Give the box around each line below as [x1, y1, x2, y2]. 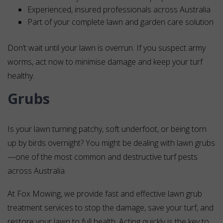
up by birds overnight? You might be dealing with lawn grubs [7, 137, 215, 149]
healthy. [7, 70, 34, 82]
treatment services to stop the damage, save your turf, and [7, 202, 214, 214]
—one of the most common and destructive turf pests [7, 151, 198, 163]
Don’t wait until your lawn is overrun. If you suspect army [7, 42, 206, 54]
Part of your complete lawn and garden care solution [27, 16, 214, 28]
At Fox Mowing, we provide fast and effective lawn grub [7, 188, 202, 200]
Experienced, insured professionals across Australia [27, 4, 211, 15]
